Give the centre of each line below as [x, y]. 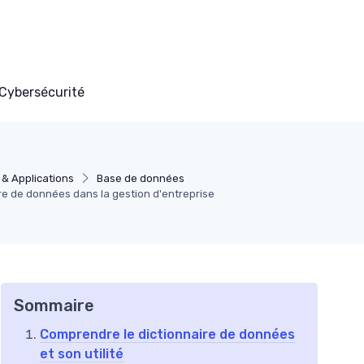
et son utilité [82, 354]
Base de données [140, 179]
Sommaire [54, 306]
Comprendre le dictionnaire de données [167, 335]
